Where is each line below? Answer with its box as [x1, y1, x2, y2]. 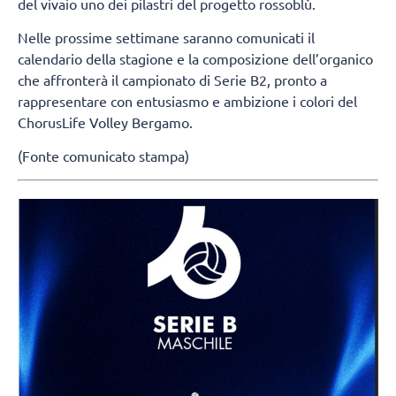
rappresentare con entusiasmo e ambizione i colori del [18, 91, 357, 110]
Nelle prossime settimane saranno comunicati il [18, 27, 315, 46]
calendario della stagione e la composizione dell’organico [18, 49, 373, 67]
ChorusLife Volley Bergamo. [18, 112, 193, 131]
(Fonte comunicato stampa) [18, 147, 189, 165]
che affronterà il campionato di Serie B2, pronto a [18, 70, 327, 88]
